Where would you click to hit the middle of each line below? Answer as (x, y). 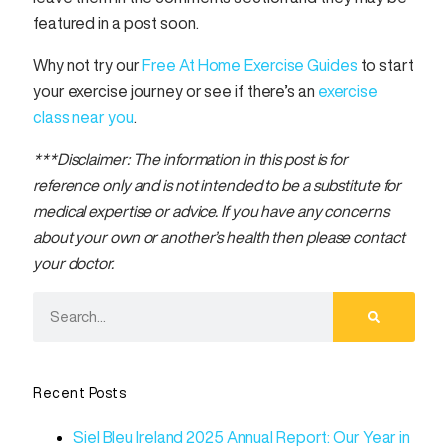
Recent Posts (79, 392)
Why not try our (88, 65)
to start (385, 65)
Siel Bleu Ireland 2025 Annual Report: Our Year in (242, 437)
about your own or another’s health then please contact (219, 237)
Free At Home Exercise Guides (250, 65)
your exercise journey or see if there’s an (175, 91)
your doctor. (75, 263)
